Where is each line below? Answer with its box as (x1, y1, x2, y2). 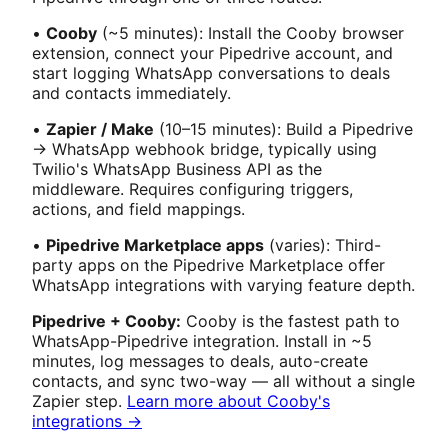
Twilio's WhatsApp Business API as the (32, 158, 322, 179)
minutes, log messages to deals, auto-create (32, 350, 368, 371)
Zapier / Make (46, 118, 154, 139)
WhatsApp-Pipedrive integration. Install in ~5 (32, 330, 372, 351)
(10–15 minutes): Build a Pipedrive (154, 118, 413, 139)
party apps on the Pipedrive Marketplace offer (32, 254, 385, 275)
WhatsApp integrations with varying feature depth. (32, 274, 415, 295)
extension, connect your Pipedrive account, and (32, 42, 393, 63)
